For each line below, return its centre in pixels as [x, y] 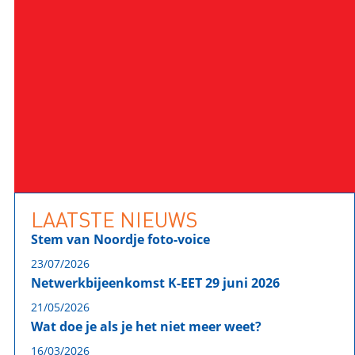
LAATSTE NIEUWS [114, 219]
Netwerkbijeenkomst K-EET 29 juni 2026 [155, 283]
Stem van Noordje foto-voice [120, 239]
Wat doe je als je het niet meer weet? [146, 326]
